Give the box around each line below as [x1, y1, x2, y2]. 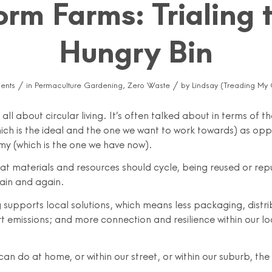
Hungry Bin [59, 33, 213, 70]
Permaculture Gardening [34, 80, 123, 90]
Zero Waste [127, 80, 170, 90]
